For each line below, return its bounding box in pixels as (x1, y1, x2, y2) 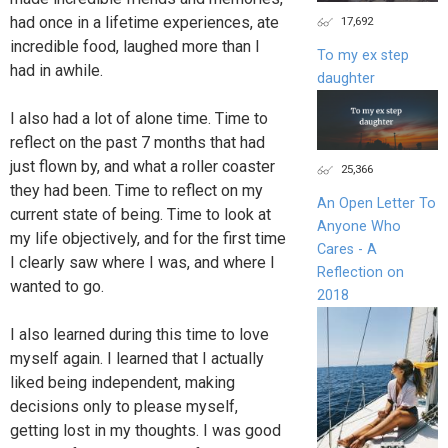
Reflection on (316, 264, 404, 282)
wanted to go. (10, 276, 104, 296)
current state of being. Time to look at (10, 204, 271, 224)
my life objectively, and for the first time (10, 228, 286, 248)
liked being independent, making (10, 372, 235, 392)
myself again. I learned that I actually (10, 348, 264, 368)
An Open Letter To (316, 195, 436, 213)
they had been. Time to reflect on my (10, 180, 263, 200)
